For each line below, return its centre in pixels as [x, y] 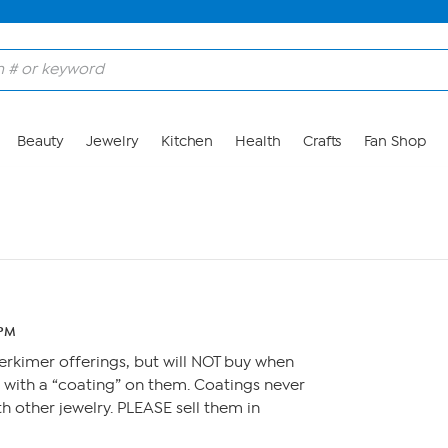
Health [258, 141]
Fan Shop [394, 141]
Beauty [40, 141]
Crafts [322, 141]
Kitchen [187, 141]
